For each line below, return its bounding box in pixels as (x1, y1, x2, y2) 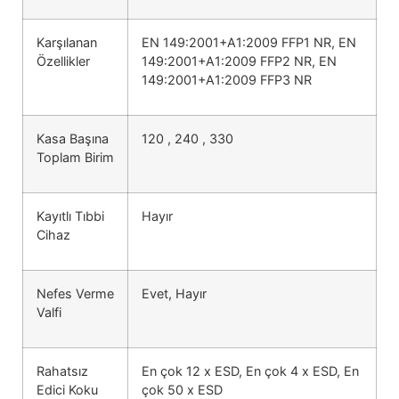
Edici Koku (37, 381, 98, 397)
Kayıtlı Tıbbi (37, 208, 104, 224)
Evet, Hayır (142, 285, 207, 301)
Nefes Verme (37, 285, 114, 301)
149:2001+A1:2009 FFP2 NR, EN (142, 53, 337, 69)
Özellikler (37, 53, 90, 69)
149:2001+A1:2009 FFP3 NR (142, 71, 312, 87)
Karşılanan (37, 34, 97, 50)
